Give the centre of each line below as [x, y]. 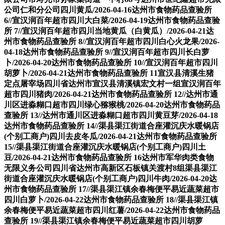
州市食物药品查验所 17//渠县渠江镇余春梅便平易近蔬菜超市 [111, 189]
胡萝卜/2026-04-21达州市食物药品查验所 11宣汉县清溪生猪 [109, 73]
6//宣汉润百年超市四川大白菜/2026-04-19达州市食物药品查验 [112, 21]
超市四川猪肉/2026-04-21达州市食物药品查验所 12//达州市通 [111, 94]
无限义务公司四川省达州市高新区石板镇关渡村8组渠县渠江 [110, 168]
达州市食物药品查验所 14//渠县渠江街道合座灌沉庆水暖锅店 [111, 126]
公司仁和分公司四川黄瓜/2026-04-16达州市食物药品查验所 [108, 10]
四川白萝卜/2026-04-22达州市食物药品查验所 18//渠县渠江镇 [111, 200]
